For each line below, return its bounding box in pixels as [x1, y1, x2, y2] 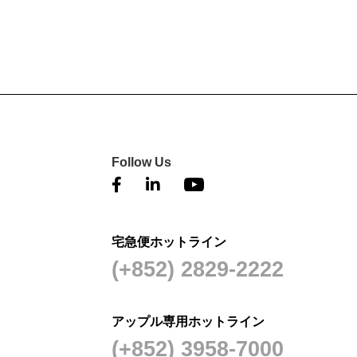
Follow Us [112, 155, 172, 169]
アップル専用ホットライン [112, 314, 265, 328]
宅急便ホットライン [112, 234, 227, 249]
